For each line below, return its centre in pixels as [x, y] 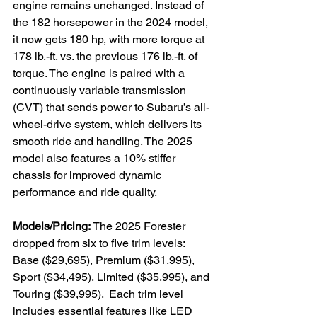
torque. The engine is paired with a [100, 73]
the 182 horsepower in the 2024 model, [112, 22]
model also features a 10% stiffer [96, 158]
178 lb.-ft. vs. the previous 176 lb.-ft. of [106, 56]
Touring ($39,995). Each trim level [99, 294]
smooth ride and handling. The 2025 [104, 141]
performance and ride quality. [85, 192]
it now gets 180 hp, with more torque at [110, 39]
